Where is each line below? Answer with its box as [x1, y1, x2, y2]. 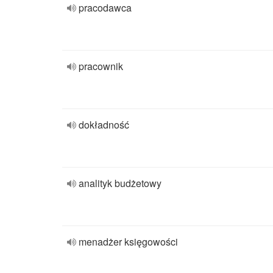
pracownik [79, 59, 123, 73]
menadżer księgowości [79, 235, 178, 249]
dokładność [79, 118, 129, 132]
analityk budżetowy [79, 176, 161, 190]
